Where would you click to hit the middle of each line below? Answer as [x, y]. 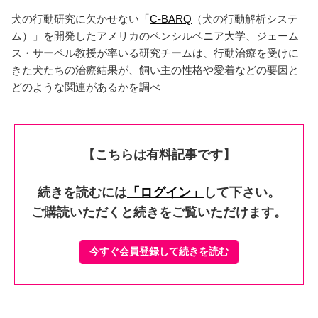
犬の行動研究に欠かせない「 [81, 18]
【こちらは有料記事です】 [159, 154]
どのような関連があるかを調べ [86, 87]
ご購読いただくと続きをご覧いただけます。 [159, 212]
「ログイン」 [165, 192]
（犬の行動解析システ [245, 18]
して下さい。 [242, 192]
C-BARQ [171, 18]
